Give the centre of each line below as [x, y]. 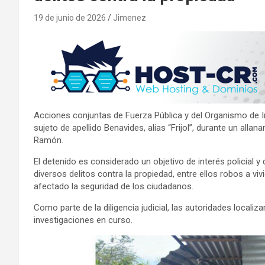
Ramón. [49, 140]
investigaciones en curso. [83, 220]
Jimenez [130, 17]
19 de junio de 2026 [70, 17]
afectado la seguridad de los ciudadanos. [114, 187]
